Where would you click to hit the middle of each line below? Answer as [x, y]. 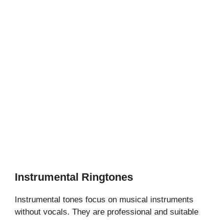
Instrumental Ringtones [74, 177]
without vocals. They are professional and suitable [107, 212]
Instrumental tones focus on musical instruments [104, 199]
